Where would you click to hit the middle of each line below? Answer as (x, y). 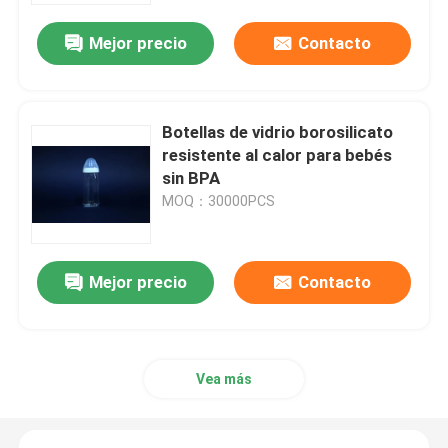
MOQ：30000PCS (219, 201)
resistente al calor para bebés (277, 155)
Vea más (224, 379)
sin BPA (191, 178)
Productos (75, 378)
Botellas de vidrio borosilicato (278, 132)
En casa (64, 315)
